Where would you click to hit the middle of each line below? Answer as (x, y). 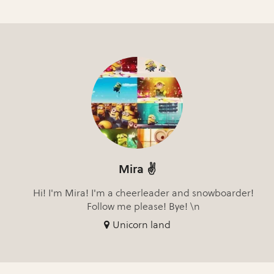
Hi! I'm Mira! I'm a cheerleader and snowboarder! (143, 193)
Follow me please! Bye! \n (143, 206)
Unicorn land (141, 224)
